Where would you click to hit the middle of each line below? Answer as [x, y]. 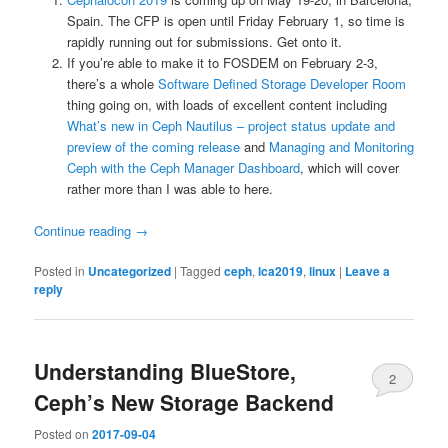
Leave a [368, 271]
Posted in [60, 271]
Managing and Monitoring [341, 146]
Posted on [63, 433]
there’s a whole [112, 83]
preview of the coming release [153, 146]
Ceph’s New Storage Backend [184, 402]
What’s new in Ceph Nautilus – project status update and [230, 125]
